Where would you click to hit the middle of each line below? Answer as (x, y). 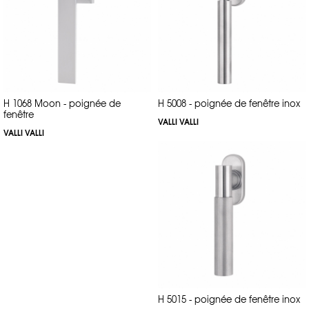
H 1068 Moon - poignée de (62, 103)
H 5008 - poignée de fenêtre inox (229, 103)
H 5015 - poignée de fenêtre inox (229, 299)
